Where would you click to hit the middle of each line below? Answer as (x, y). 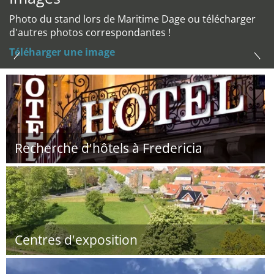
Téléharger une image (62, 52)
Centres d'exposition (76, 240)
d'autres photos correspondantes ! (90, 32)
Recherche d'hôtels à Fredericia (109, 148)
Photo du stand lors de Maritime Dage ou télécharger (132, 19)
